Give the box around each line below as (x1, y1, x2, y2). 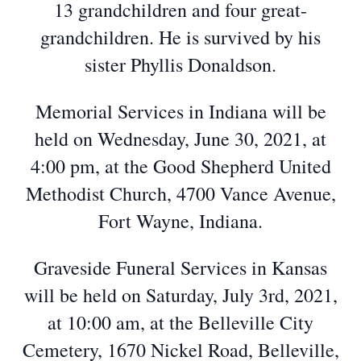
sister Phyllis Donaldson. (85, 52, 276, 77)
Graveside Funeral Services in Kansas (34, 255, 327, 280)
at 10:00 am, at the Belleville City (48, 309, 313, 335)
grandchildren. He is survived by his (40, 24, 321, 50)
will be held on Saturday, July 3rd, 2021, (23, 282, 338, 308)
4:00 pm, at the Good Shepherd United (30, 153, 331, 179)
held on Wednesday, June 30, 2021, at (35, 126, 326, 151)
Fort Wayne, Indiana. (98, 208, 263, 234)
